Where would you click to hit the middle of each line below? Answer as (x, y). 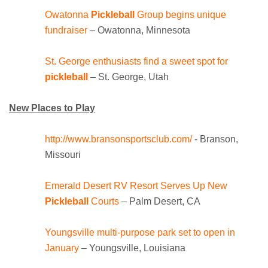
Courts (104, 202)
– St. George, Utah (128, 77)
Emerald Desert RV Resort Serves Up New (136, 186)
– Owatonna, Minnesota (139, 31)
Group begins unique (180, 15)
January (62, 248)
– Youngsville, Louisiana (132, 248)
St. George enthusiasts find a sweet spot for (136, 62)
